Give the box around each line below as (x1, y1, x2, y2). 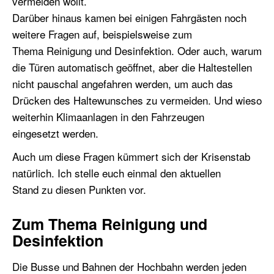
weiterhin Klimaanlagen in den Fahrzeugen (12, 109, 204, 125)
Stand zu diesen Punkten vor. (12, 182, 146, 198)
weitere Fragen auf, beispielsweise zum (12, 26, 192, 42)
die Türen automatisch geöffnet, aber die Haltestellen (12, 59, 252, 75)
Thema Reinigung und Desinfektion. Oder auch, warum (12, 43, 262, 59)
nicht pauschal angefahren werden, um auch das (12, 76, 233, 92)
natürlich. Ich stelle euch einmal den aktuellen (12, 165, 221, 181)
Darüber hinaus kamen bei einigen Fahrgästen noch (12, 10, 246, 26)
